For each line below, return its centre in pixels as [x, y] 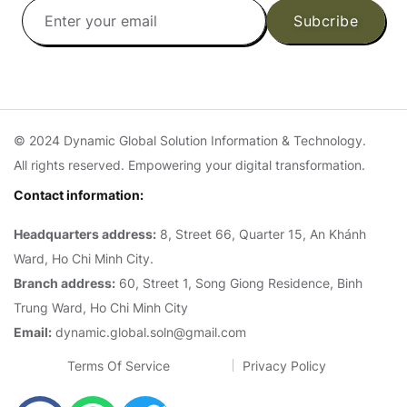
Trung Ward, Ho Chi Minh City [101, 307]
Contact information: [79, 194]
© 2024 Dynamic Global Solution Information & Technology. [190, 140]
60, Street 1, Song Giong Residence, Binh [239, 283]
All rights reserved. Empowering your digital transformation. [189, 164]
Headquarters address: [85, 233]
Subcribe [326, 20]
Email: [33, 332]
